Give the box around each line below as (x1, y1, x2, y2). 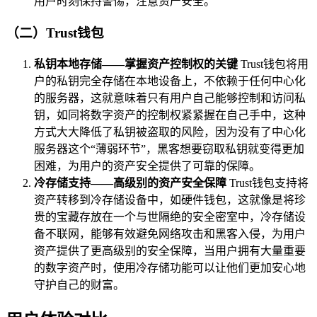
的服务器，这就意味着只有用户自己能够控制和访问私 (34, 91, 306, 104)
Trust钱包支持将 (226, 176, 309, 189)
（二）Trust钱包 (6, 25, 104, 40)
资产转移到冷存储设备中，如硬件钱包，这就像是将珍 (34, 193, 306, 206)
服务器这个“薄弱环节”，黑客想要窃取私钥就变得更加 (34, 142, 304, 155)
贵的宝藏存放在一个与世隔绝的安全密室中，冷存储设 (34, 210, 306, 223)
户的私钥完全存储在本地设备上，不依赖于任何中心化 (34, 74, 306, 87)
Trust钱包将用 (238, 57, 309, 70)
